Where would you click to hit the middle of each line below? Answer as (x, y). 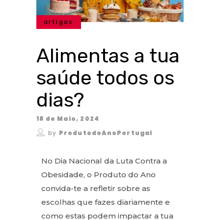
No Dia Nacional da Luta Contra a (104, 161)
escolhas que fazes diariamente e (106, 202)
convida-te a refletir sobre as (96, 188)
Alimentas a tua (108, 55)
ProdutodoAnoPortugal (106, 133)
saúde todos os (105, 78)
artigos (59, 22)
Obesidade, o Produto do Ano (98, 174)
